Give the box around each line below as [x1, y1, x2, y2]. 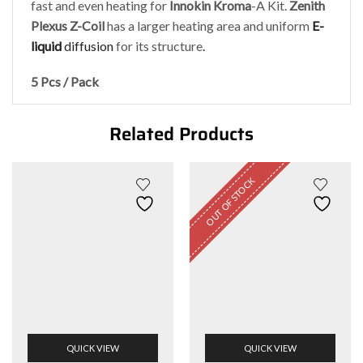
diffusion [62, 38, 114, 54]
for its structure [113, 38, 203, 54]
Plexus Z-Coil [31, 18, 105, 34]
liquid [31, 38, 62, 54]
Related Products [109, 119, 254, 148]
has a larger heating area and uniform [105, 18, 313, 34]
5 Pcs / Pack [31, 73, 100, 89]
